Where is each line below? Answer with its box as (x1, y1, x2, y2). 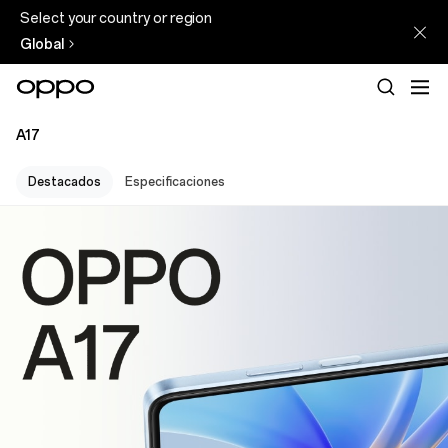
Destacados (28, 174, 101, 189)
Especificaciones (125, 174, 225, 189)
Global (20, 36, 64, 53)
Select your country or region (20, 10, 213, 27)
